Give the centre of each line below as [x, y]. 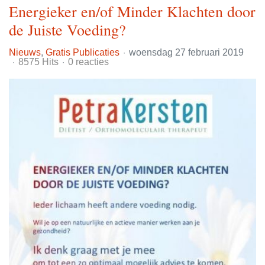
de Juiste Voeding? [67, 29]
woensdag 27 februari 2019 [186, 52]
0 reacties [88, 62]
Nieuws [25, 52]
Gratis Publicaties [83, 52]
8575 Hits [38, 62]
